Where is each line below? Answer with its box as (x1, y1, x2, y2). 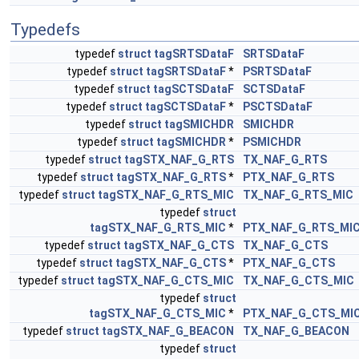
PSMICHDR (243, 135, 301, 148)
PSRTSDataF (243, 65, 312, 78)
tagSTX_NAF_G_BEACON (102, 325, 234, 337)
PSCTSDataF (243, 100, 313, 113)
